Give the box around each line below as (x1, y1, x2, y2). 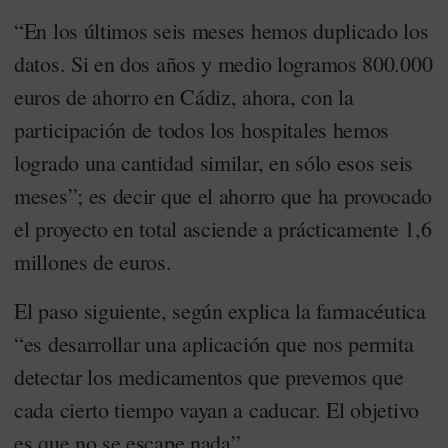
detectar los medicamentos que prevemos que (14, 362, 404, 391)
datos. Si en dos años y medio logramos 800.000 (14, 49, 433, 78)
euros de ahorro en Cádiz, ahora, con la (14, 82, 354, 111)
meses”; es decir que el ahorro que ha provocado (14, 181, 432, 210)
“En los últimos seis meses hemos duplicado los (14, 16, 429, 45)
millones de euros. (14, 247, 172, 276)
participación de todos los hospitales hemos (14, 115, 390, 144)
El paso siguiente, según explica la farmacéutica (14, 296, 426, 325)
